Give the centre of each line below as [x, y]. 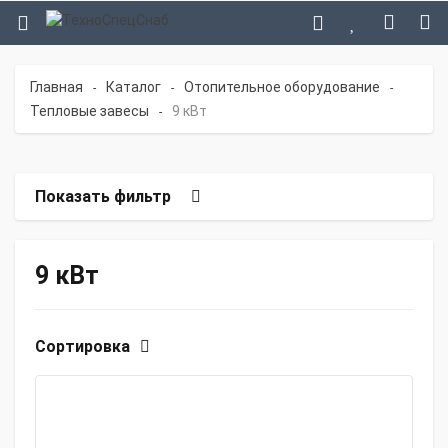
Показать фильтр [103, 196]
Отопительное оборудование [282, 87]
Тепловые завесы [89, 111]
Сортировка [82, 346]
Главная [56, 87]
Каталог [133, 87]
